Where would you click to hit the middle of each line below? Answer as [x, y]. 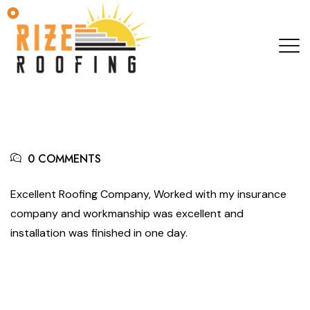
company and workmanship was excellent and [127, 214]
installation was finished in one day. [99, 233]
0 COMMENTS [64, 159]
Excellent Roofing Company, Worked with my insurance [148, 194]
